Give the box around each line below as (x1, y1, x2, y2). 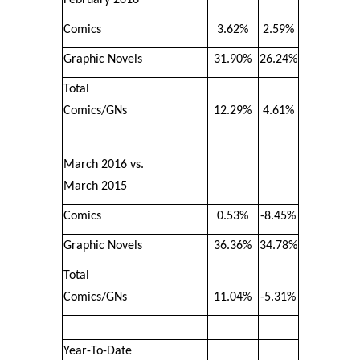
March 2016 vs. (63, 157, 144, 171)
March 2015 (63, 179, 127, 193)
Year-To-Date (63, 344, 132, 358)
